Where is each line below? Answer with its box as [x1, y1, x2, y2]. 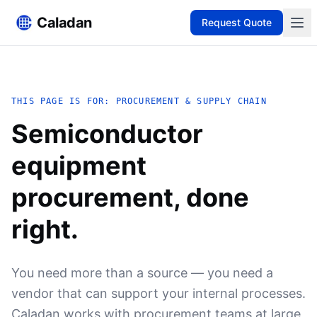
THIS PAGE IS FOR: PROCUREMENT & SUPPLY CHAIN [11, 96, 267, 106]
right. [11, 214, 79, 245]
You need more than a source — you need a [11, 265, 273, 280]
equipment [11, 150, 146, 181]
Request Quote [202, 16, 272, 28]
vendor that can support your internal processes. [11, 286, 306, 301]
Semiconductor [11, 118, 203, 149]
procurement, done [11, 182, 249, 213]
